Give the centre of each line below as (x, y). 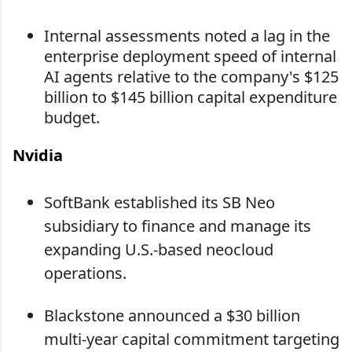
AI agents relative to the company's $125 (191, 77)
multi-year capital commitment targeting (192, 339)
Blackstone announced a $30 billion (172, 316)
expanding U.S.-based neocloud (159, 250)
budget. (72, 118)
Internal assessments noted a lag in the (187, 36)
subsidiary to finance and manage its (178, 226)
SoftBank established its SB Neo (159, 203)
